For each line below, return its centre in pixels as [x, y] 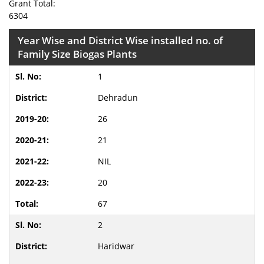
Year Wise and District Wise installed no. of [120, 40]
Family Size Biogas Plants [77, 54]
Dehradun [118, 98]
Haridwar [116, 246]
